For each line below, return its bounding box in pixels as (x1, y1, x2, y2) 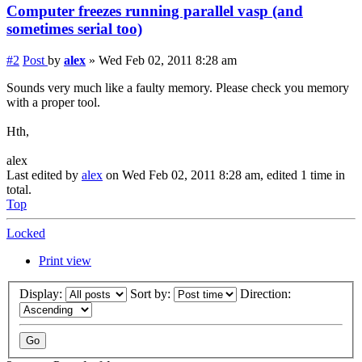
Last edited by (6, 167, 82, 182)
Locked (6, 225, 45, 240)
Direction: (240, 287, 294, 301)
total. (6, 182, 32, 196)
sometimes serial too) (6, 19, 142, 37)
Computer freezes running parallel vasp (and (6, 2, 303, 19)
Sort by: (130, 287, 174, 301)
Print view (39, 253, 91, 267)
